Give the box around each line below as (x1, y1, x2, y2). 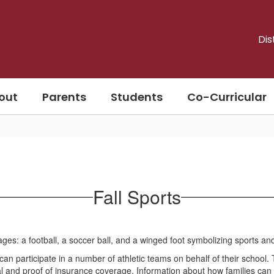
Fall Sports (93, 183, 181, 210)
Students (111, 89, 163, 105)
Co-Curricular (187, 89, 267, 105)
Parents (42, 89, 86, 105)
